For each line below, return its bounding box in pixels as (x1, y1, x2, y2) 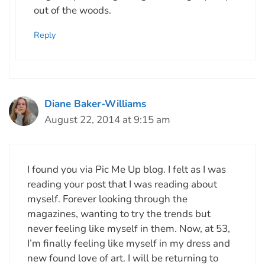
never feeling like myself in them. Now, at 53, (27, 222, 230, 236)
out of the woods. (34, 4, 111, 18)
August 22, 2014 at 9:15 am (44, 112, 170, 127)
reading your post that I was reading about (27, 177, 217, 192)
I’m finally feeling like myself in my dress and (27, 237, 230, 251)
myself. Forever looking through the (27, 192, 188, 206)
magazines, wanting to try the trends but (27, 207, 211, 221)
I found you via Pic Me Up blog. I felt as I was (27, 163, 226, 177)
